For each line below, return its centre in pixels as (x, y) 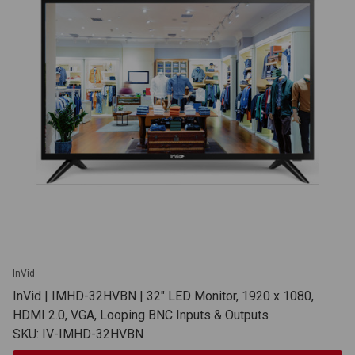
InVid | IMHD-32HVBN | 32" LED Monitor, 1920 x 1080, (163, 296)
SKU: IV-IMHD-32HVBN (78, 334)
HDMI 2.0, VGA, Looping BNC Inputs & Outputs (141, 315)
